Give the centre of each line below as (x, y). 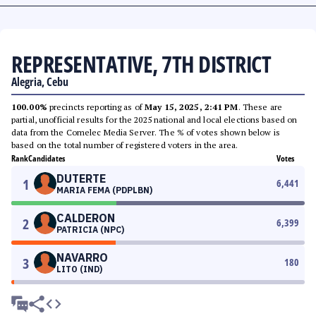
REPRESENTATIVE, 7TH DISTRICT (141, 64)
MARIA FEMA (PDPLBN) (104, 190)
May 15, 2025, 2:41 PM (192, 107)
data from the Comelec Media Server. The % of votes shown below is (146, 132)
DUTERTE (81, 178)
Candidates (47, 158)
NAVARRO (82, 257)
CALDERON (86, 218)
